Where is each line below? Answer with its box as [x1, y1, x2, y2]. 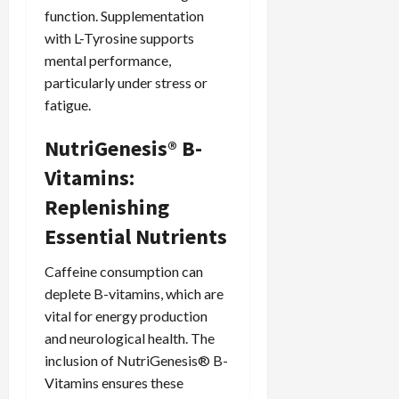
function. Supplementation [45, 7, 204, 25]
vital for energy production [45, 307, 208, 325]
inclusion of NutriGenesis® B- [45, 352, 228, 370]
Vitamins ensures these [45, 374, 183, 392]
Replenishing [45, 193, 169, 222]
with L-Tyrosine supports [45, 29, 194, 47]
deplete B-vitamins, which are [45, 285, 224, 303]
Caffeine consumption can [45, 263, 203, 281]
